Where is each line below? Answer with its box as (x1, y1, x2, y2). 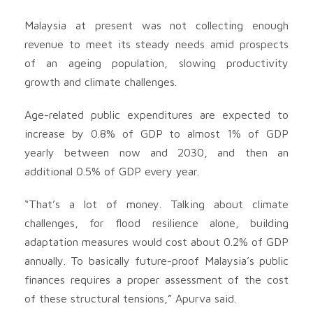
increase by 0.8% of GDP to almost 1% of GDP (24, 126, 289, 140)
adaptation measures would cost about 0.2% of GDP (24, 235, 289, 248)
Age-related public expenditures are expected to (24, 108, 289, 121)
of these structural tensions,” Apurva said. (24, 291, 236, 305)
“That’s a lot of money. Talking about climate (24, 197, 289, 210)
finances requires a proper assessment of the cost (24, 272, 289, 286)
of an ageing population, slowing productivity (24, 56, 289, 69)
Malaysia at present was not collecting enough (24, 18, 289, 31)
